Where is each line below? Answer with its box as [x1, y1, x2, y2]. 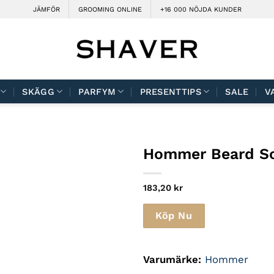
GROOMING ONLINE [78, 5, 142, 13]
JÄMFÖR [32, 5, 60, 13]
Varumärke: [143, 253, 201, 266]
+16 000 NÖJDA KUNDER [160, 5, 242, 13]
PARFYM [78, 86, 116, 97]
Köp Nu [155, 209, 193, 221]
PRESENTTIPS [139, 86, 201, 97]
